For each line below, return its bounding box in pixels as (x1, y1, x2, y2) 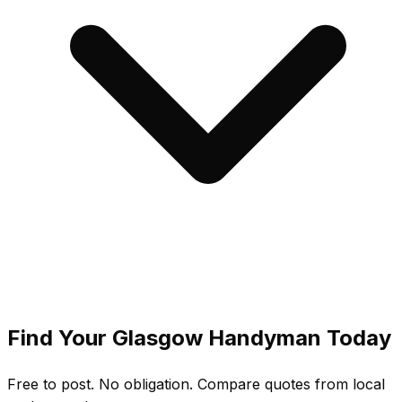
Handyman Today (203, 325, 391, 352)
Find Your (7, 325, 112, 352)
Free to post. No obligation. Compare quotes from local (7, 374, 385, 393)
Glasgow (112, 325, 203, 352)
